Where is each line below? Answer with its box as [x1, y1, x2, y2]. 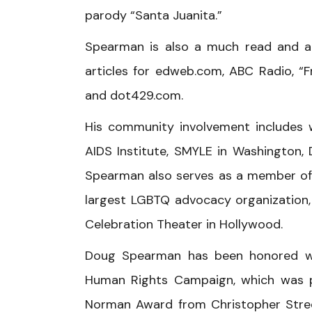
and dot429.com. [85, 87, 183, 104]
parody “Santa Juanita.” [85, 7, 222, 24]
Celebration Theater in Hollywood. [85, 216, 283, 233]
